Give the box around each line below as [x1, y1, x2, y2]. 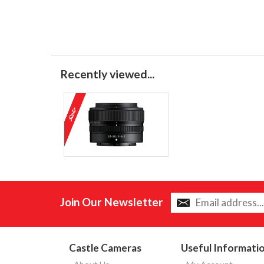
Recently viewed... [60, 67, 154, 81]
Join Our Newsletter [60, 194, 163, 209]
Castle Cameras [69, 241, 141, 254]
